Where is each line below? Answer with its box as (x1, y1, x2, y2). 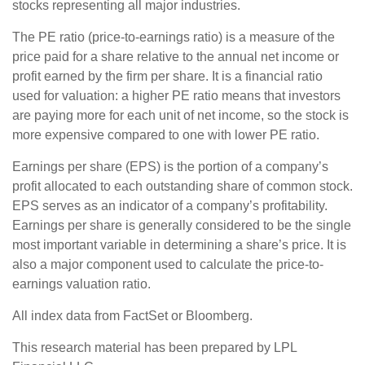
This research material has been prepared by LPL (12, 340, 297, 354)
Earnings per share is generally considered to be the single (12, 218, 351, 232)
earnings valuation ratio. (12, 276, 151, 291)
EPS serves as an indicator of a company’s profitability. (12, 198, 328, 213)
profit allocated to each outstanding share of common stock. (12, 178, 353, 193)
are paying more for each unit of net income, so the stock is (12, 108, 349, 122)
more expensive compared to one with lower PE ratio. (12, 127, 319, 142)
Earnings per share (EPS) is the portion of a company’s (12, 159, 328, 174)
